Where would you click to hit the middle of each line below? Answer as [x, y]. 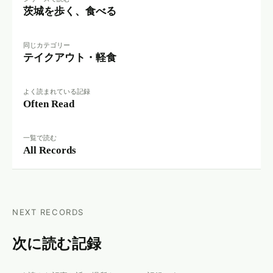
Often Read [49, 104]
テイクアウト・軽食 [70, 57]
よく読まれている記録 [57, 91]
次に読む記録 [64, 243]
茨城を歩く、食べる [70, 11]
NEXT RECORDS [48, 212]
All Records [50, 150]
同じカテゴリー [47, 45]
